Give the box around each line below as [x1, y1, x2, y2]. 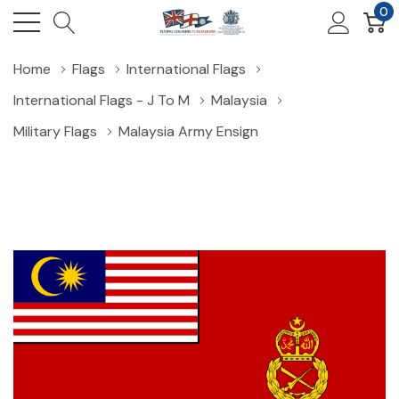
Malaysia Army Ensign [118, 122, 258, 141]
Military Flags [13, 122, 97, 141]
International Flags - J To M [13, 91, 190, 110]
